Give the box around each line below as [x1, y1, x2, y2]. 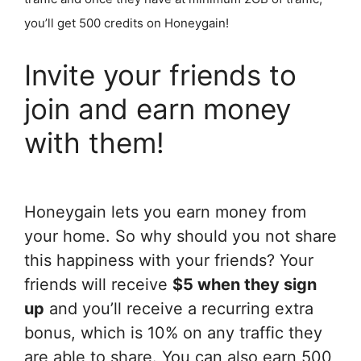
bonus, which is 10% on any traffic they [24, 322, 322, 342]
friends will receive [24, 274, 172, 294]
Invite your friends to [24, 57, 297, 92]
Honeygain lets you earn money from [24, 201, 306, 222]
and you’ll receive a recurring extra [44, 298, 313, 318]
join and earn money [24, 91, 291, 126]
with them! [24, 125, 164, 160]
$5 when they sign [172, 274, 317, 294]
